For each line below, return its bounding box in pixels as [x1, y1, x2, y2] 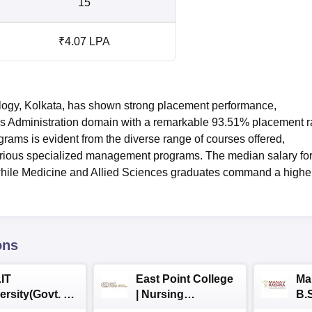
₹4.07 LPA [58, 35, 110, 47]
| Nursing [136, 288, 184, 300]
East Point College [136, 272, 233, 285]
